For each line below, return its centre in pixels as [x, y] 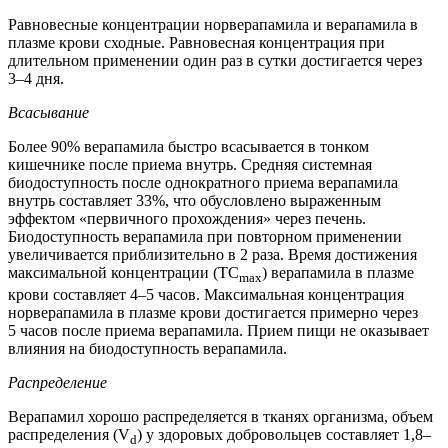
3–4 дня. [36, 78]
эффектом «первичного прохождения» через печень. [187, 218]
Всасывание [48, 112]
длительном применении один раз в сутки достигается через [215, 60]
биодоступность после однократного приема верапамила [203, 182]
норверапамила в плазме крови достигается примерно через [213, 312]
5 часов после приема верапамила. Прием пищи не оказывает [218, 330]
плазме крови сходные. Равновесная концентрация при [196, 42]
